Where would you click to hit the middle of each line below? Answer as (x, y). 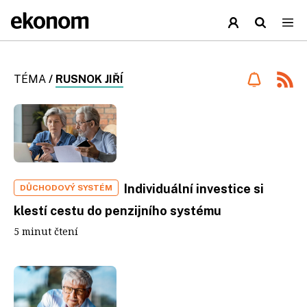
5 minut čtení (46, 231)
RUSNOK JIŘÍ (89, 79)
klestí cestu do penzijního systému (118, 210)
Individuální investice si (194, 188)
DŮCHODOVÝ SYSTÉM (66, 187)
